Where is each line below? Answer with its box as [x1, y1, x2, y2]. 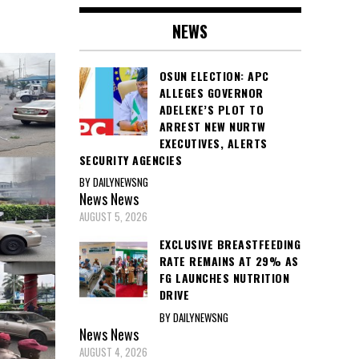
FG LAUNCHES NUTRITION [159, 269, 289, 287]
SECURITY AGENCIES [79, 151, 182, 168]
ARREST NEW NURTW [159, 117, 266, 135]
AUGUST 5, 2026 [79, 208, 147, 225]
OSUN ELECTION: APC [159, 67, 269, 84]
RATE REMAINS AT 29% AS [159, 252, 299, 270]
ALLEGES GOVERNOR [159, 83, 264, 101]
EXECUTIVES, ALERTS [159, 134, 268, 151]
